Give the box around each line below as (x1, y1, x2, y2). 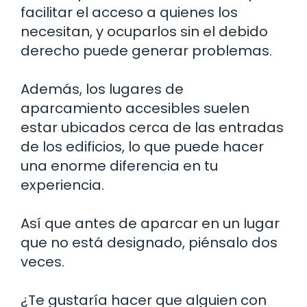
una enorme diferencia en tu (21, 156, 218, 175)
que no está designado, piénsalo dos (21, 232, 278, 252)
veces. (21, 251, 64, 271)
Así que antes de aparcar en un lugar (21, 213, 280, 233)
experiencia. (21, 175, 104, 195)
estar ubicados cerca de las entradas (21, 117, 284, 137)
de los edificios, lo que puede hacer (21, 136, 264, 156)
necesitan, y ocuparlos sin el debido (21, 21, 268, 41)
